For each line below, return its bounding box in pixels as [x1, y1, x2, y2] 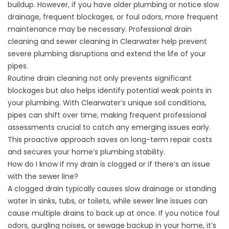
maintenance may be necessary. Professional [8, 24, 174, 34]
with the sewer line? [8, 171, 78, 181]
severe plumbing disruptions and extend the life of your [8, 48, 206, 59]
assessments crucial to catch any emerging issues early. [8, 122, 211, 132]
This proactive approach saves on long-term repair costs [8, 134, 212, 145]
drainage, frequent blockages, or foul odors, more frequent [8, 11, 218, 22]
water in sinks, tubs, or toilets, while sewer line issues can [8, 195, 208, 206]
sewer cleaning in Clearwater [56, 36, 159, 47]
